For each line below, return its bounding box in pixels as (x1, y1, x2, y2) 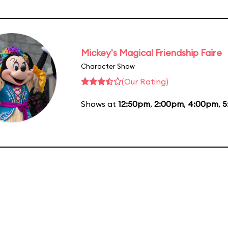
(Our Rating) (122, 76, 168, 87)
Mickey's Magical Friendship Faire (81, 46, 222, 59)
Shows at (81, 98, 118, 109)
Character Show (81, 62, 135, 70)
